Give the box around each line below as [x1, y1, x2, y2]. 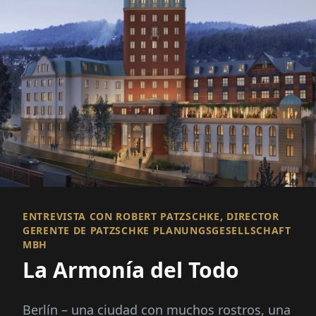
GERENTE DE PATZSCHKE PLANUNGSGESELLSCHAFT [23, 223, 291, 237]
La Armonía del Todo [23, 255, 239, 284]
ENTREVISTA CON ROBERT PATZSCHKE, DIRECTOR [23, 209, 279, 223]
